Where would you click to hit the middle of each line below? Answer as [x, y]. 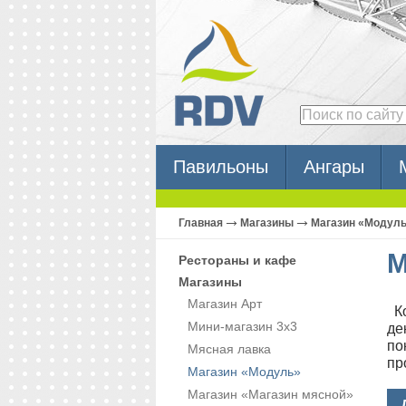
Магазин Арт [225, 304]
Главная [201, 223]
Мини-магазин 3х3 [242, 326]
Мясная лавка [229, 349]
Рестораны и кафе [237, 260]
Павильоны [221, 167]
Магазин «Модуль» [244, 372]
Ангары [333, 167]
